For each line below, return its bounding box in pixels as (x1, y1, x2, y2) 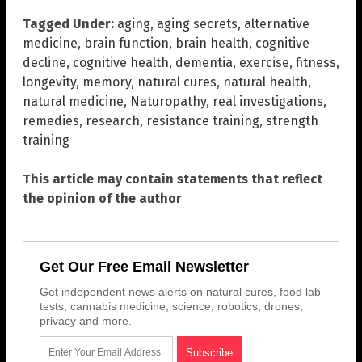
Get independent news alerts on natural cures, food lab (40, 284, 321, 298)
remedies (23, 112, 79, 128)
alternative (244, 15, 309, 32)
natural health (223, 74, 308, 90)
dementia (175, 54, 233, 70)
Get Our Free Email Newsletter (40, 258, 249, 275)
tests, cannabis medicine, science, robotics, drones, (40, 299, 303, 313)
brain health (175, 35, 249, 51)
